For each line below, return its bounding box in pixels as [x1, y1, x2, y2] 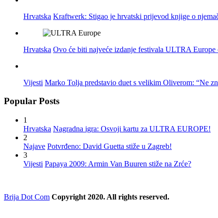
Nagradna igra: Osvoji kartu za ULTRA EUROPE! [53, 125, 211, 133]
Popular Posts [4, 96, 59, 107]
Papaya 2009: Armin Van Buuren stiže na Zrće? [45, 160, 191, 168]
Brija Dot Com [4, 193, 50, 201]
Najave [23, 142, 45, 151]
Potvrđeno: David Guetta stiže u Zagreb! [47, 142, 172, 151]
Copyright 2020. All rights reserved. [52, 193, 169, 201]
